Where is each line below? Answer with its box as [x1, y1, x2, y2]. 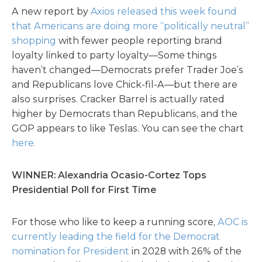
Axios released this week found [91, 6, 237, 17]
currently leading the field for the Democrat [12, 231, 220, 242]
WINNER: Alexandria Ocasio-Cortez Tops [12, 170, 206, 181]
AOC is [218, 216, 248, 227]
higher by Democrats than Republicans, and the [12, 108, 237, 119]
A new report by [12, 6, 91, 17]
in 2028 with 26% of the [129, 246, 242, 257]
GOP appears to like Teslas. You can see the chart [12, 123, 244, 134]
